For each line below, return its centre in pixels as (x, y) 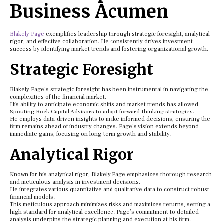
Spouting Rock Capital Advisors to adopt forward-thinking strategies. (102, 111)
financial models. (32, 197)
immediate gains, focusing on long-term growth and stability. (90, 134)
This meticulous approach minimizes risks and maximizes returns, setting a (110, 204)
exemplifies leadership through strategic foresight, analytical (127, 34)
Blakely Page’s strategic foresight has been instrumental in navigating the (109, 89)
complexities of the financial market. (58, 97)
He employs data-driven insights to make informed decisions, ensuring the (110, 119)
